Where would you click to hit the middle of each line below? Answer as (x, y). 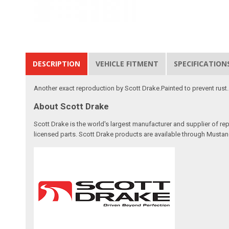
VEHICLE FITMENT (127, 63)
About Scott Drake (72, 106)
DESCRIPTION (57, 63)
